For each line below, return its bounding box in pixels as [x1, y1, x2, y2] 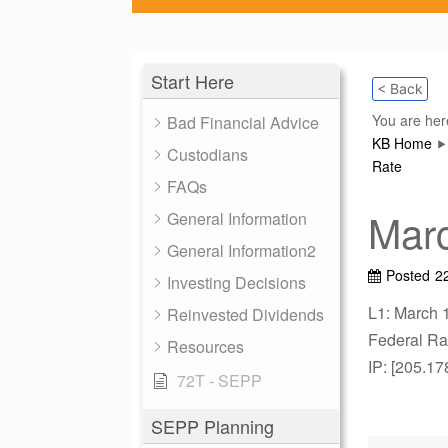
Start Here [151, 68, 234, 94]
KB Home [372, 133, 432, 153]
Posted [386, 265, 430, 285]
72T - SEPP [177, 369, 262, 392]
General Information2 [167, 239, 316, 262]
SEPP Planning [151, 413, 274, 439]
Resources [167, 335, 244, 358]
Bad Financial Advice [167, 111, 319, 134]
